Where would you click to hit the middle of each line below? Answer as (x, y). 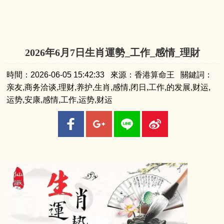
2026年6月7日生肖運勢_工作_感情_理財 (113, 52)
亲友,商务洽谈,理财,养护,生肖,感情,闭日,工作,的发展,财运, (108, 87)
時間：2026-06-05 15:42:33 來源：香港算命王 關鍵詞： (109, 75)
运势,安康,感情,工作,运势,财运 (59, 100)
